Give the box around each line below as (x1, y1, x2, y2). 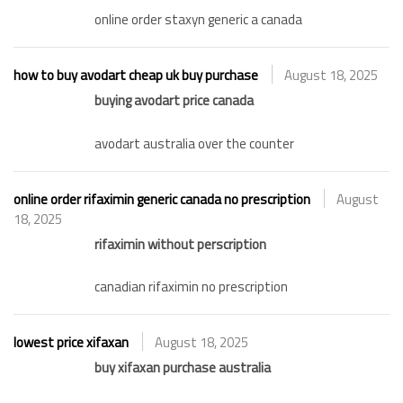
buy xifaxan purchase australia (94, 357, 271, 379)
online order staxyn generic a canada (94, 9, 302, 31)
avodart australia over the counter (94, 132, 294, 154)
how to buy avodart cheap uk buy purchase (13, 65, 258, 86)
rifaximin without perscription (94, 233, 266, 255)
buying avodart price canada (94, 90, 254, 112)
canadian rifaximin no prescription (94, 276, 288, 298)
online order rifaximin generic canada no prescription (13, 188, 310, 210)
